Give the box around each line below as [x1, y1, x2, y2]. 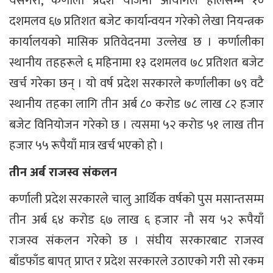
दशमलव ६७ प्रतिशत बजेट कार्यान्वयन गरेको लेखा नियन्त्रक [9, 11, 264, 32]
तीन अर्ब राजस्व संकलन [9, 162, 117, 183]
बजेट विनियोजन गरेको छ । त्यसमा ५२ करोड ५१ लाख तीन [9, 115, 264, 136]
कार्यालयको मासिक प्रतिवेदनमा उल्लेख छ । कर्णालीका [9, 32, 264, 53]
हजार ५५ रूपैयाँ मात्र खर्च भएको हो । [9, 135, 164, 157]
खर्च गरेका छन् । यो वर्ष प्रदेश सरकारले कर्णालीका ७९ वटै [9, 73, 264, 94]
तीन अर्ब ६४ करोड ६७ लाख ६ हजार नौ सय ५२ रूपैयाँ [9, 210, 264, 231]
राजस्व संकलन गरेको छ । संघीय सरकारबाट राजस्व [9, 230, 264, 252]
